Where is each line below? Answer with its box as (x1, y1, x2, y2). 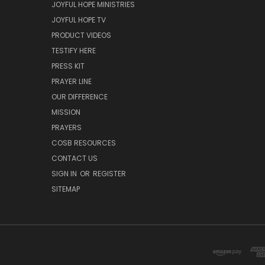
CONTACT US (51, 153, 98, 164)
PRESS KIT (51, 61, 85, 72)
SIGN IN (51, 169, 79, 179)
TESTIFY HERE (51, 46, 96, 56)
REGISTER (93, 169, 126, 179)
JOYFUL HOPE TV (51, 15, 106, 25)
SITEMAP (51, 184, 80, 195)
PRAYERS (51, 122, 82, 133)
